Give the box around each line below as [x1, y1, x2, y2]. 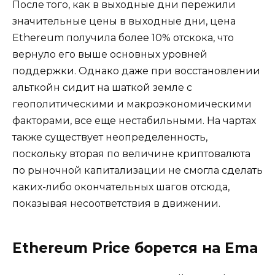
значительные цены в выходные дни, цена [12, 15, 236, 28]
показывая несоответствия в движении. [12, 198, 220, 210]
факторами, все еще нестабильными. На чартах [12, 115, 256, 127]
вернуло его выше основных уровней [12, 48, 207, 61]
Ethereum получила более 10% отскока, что [12, 32, 234, 44]
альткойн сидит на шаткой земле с [12, 82, 192, 94]
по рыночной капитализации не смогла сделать [12, 165, 263, 177]
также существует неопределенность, [12, 131, 207, 144]
